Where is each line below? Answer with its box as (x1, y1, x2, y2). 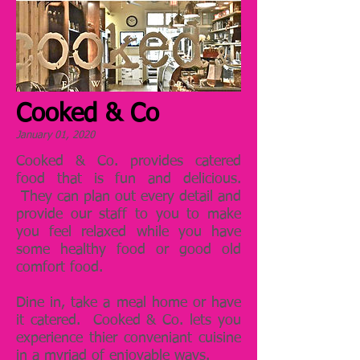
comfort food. (16, 260, 103, 276)
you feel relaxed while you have (16, 225, 241, 240)
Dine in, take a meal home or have (16, 296, 241, 311)
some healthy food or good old (16, 243, 241, 258)
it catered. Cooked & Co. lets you (16, 313, 241, 329)
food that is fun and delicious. (16, 172, 241, 187)
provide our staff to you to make (16, 207, 241, 223)
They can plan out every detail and (16, 190, 241, 205)
